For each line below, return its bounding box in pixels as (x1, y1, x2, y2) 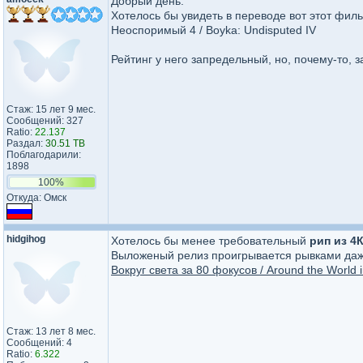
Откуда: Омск (6, 192, 66, 203)
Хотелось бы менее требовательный (111, 234, 310, 247)
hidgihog (6, 233, 45, 245)
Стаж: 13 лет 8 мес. (6, 326, 96, 337)
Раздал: (6, 138, 45, 149)
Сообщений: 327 (6, 115, 83, 126)
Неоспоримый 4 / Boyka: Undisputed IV (111, 23, 316, 36)
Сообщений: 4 (6, 337, 72, 348)
